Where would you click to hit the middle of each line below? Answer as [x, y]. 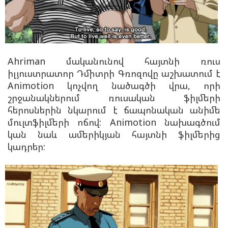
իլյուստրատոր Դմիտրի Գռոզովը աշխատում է [114, 73]
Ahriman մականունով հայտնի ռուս [114, 61]
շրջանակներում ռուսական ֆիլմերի [114, 97]
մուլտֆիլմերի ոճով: [59, 122]
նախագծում [188, 122]
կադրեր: [26, 146]
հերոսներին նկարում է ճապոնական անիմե [114, 110]
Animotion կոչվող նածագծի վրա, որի [114, 85]
